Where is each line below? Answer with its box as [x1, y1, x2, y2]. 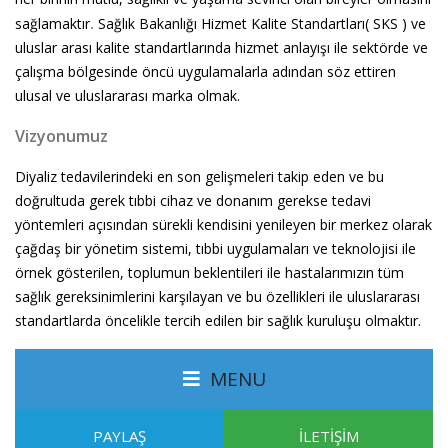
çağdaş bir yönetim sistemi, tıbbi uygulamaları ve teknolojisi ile [15, 239, 416, 259]
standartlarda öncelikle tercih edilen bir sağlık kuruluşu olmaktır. [15, 311, 421, 331]
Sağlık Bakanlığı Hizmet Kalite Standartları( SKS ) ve [94, 14, 426, 34]
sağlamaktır [15, 14, 90, 34]
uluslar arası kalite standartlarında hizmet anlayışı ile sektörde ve [15, 38, 428, 58]
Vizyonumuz [15, 125, 108, 148]
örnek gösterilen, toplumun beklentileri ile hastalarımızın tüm [15, 263, 404, 283]
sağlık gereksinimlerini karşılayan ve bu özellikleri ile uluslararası [15, 287, 420, 307]
